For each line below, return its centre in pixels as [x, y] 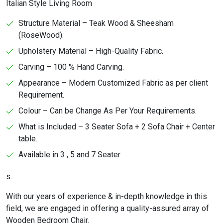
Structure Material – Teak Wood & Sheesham [96, 23]
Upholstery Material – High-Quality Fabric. [91, 51]
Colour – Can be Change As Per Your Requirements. [108, 111]
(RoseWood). [41, 35]
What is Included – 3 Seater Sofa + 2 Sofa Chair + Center [117, 127]
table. [28, 139]
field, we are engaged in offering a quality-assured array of [108, 209]
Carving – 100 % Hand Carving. [71, 67]
